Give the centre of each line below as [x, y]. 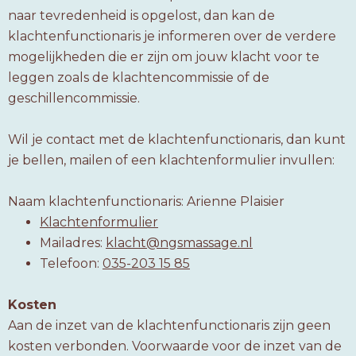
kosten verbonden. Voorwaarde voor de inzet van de [175, 346]
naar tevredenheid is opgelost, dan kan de [141, 15]
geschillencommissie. [74, 98]
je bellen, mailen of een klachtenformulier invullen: [171, 160]
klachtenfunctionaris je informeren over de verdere [172, 36]
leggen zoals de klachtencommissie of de [139, 77]
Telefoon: [71, 263]
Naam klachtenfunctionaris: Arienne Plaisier [146, 201]
